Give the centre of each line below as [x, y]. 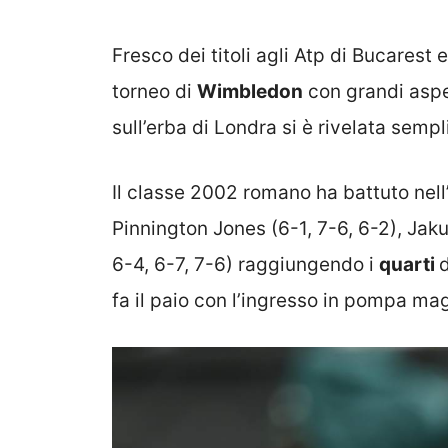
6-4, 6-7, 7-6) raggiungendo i [245, 264]
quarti [409, 264]
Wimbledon [250, 92]
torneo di [154, 92]
